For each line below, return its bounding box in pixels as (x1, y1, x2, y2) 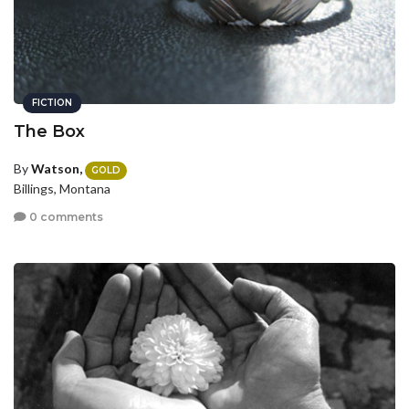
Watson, (31, 161, 82, 177)
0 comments (26, 210, 103, 225)
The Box (14, 121, 85, 142)
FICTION (32, 97, 72, 110)
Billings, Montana (14, 180, 110, 196)
